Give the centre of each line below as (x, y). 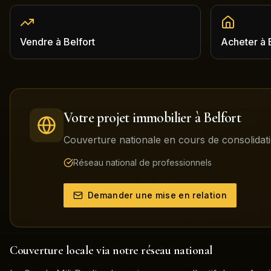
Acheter (239, 42)
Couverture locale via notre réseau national (111, 250)
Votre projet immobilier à (134, 118)
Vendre (37, 42)
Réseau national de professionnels (142, 162)
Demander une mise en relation (158, 195)
